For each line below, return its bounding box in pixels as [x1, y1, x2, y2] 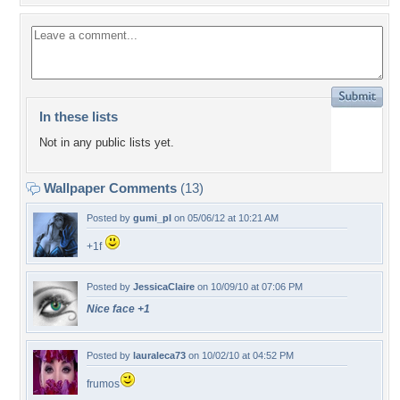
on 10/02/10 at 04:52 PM [186, 350, 294, 361]
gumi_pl [133, 212, 171, 223]
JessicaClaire [133, 281, 195, 292]
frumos [87, 378, 120, 390]
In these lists [39, 109, 118, 124]
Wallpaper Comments [40, 180, 180, 196]
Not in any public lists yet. [39, 136, 174, 150]
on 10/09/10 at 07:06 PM [195, 281, 303, 292]
